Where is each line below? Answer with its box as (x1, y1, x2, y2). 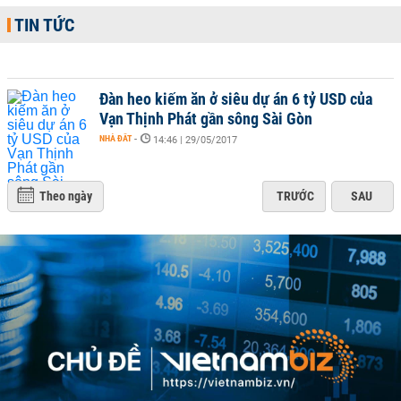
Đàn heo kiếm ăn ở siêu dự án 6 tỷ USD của (99, 90, 372, 108)
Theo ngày (39, 189, 92, 203)
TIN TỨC (14, 14, 74, 36)
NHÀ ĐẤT (99, 133, 132, 143)
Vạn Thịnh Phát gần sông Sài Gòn (99, 109, 312, 128)
